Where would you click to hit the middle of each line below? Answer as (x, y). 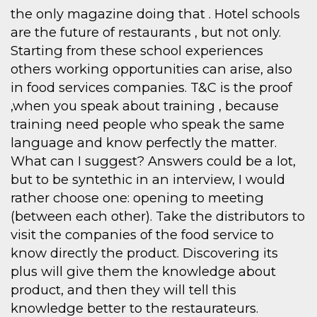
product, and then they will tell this (123, 290)
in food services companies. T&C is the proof (151, 88)
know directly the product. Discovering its (144, 253)
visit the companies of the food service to (142, 235)
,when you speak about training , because (145, 106)
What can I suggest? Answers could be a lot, (153, 161)
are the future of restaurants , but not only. (146, 33)
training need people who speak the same (148, 125)
